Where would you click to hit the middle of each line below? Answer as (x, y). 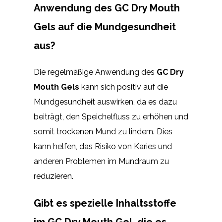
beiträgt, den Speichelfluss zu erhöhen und (111, 116)
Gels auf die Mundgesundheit (105, 27)
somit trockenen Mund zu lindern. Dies (103, 131)
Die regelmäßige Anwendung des (95, 72)
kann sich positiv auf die (124, 87)
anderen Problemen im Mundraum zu (101, 161)
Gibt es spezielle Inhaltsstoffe (105, 203)
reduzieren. (54, 176)
